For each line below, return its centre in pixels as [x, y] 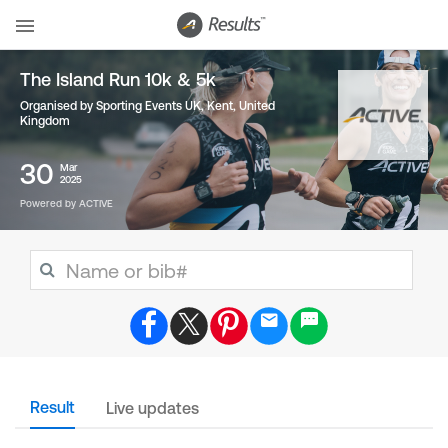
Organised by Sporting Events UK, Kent [126, 106]
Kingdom [45, 121]
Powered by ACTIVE [66, 203]
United [257, 106]
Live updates [152, 408]
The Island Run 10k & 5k [118, 79]
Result [52, 407]
